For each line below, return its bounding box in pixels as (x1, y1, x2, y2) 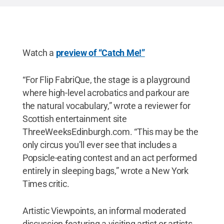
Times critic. (22, 178, 69, 189)
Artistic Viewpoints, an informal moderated (22, 205, 186, 216)
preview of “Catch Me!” (55, 47, 145, 58)
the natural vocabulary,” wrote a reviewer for (22, 100, 190, 111)
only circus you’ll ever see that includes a (22, 139, 177, 150)
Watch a (22, 47, 56, 58)
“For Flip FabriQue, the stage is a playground (22, 74, 190, 85)
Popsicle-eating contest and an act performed (22, 152, 197, 163)
